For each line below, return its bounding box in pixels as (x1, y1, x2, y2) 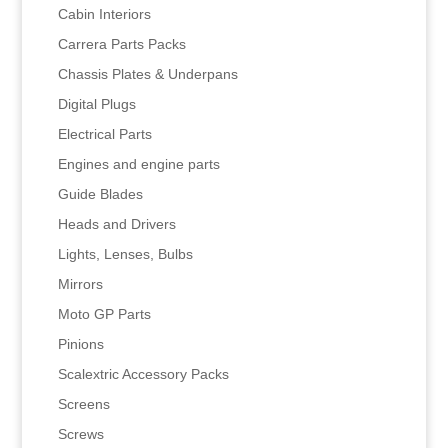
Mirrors (57, 276, 103, 293)
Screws (57, 426, 104, 443)
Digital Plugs (57, 96, 136, 113)
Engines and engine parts (57, 156, 220, 173)
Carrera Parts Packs (57, 36, 186, 53)
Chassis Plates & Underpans (57, 66, 238, 83)
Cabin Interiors (57, 6, 151, 23)
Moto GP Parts (57, 306, 151, 323)
